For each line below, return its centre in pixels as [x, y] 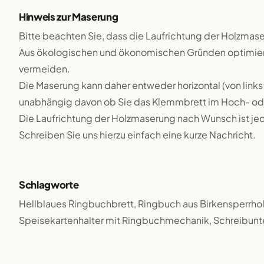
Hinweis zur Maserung [69, 17]
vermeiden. [44, 69]
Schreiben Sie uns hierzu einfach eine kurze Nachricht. [137, 135]
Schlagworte [49, 185]
